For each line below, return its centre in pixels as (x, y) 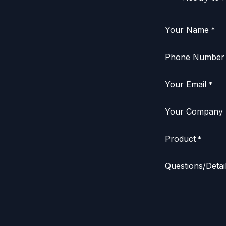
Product (180, 139)
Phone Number (195, 57)
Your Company (194, 111)
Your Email (186, 84)
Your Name (187, 30)
